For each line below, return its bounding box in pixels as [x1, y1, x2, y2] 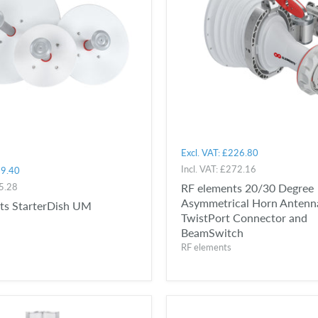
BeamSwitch [181, 226, 243, 240]
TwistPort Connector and [181, 211, 307, 225]
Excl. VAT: [181, 147, 222, 159]
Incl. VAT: [181, 163, 220, 175]
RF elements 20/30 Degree [181, 181, 314, 195]
